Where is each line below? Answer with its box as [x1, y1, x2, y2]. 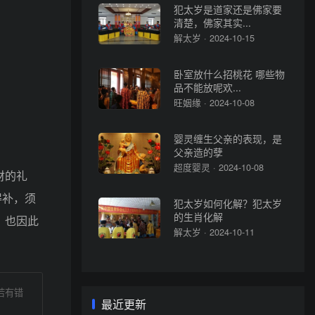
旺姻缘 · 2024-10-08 [174, 95, 255, 109]
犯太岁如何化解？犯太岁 [174, 197, 283, 210]
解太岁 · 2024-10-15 [174, 30, 255, 44]
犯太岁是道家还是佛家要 [174, 3, 283, 15]
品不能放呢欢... [174, 81, 242, 94]
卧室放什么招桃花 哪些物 [174, 67, 285, 80]
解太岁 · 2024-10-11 [174, 224, 255, 238]
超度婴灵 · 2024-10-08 [174, 160, 264, 174]
